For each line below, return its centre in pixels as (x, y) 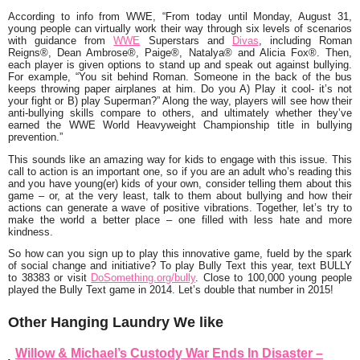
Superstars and (186, 40)
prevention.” (35, 137)
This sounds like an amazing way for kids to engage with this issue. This (180, 159)
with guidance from (61, 40)
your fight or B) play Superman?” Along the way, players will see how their (180, 100)
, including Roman (305, 40)
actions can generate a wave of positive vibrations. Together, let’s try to (180, 207)
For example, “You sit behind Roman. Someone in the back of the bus (180, 76)
